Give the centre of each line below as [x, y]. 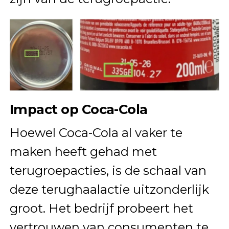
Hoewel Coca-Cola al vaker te [96, 132]
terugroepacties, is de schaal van [108, 170]
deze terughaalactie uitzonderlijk [109, 189]
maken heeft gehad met [83, 151]
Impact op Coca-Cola [78, 109]
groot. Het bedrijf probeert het [101, 208]
